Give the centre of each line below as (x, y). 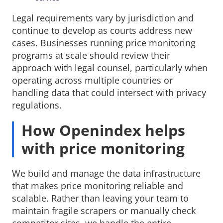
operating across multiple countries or (92, 80)
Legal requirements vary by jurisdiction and (103, 18)
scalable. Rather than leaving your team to (100, 198)
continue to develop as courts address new (102, 30)
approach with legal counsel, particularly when (110, 67)
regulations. (37, 105)
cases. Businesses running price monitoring (104, 43)
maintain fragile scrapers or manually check (104, 210)
